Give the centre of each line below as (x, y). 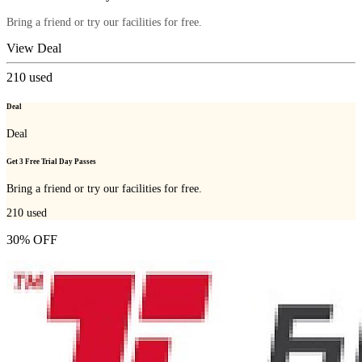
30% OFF (32, 239)
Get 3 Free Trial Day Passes (51, 161)
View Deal (34, 48)
